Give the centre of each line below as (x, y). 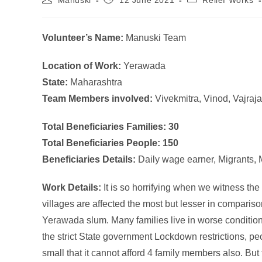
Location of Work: (82, 66)
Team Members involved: (97, 99)
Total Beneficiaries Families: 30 (111, 127)
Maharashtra (95, 82)
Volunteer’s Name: (83, 38)
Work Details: (73, 188)
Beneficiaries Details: (90, 160)
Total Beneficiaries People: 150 (110, 143)
